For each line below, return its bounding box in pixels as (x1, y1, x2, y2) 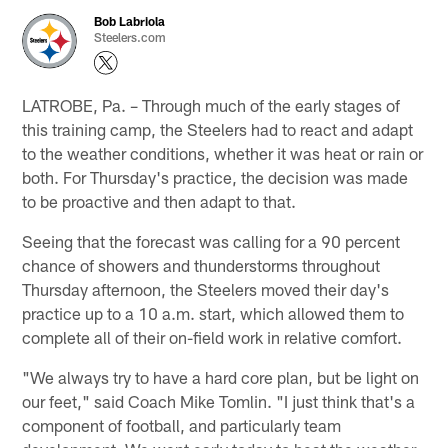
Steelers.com (94, 29, 167, 44)
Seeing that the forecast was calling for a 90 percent (22, 230, 401, 251)
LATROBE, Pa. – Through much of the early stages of (22, 94, 401, 115)
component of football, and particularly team (22, 414, 342, 435)
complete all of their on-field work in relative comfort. (22, 326, 403, 347)
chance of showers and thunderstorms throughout (22, 254, 381, 275)
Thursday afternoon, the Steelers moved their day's (22, 278, 390, 299)
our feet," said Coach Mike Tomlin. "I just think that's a (22, 390, 416, 411)
